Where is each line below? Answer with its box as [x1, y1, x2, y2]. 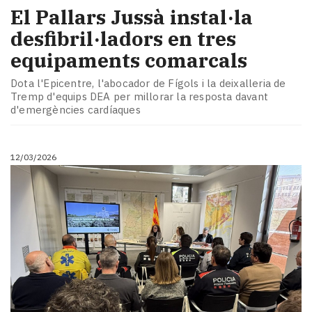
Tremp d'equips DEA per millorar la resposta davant [10, 90, 269, 104]
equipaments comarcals [10, 47, 247, 73]
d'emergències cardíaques [10, 103, 141, 117]
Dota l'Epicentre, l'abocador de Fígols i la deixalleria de [10, 77, 286, 91]
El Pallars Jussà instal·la [10, 3, 253, 30]
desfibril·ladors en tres [10, 25, 236, 52]
